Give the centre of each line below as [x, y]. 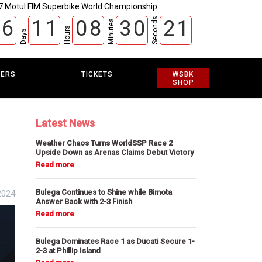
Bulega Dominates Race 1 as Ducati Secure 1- [116, 241]
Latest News [65, 123]
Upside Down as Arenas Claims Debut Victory [115, 152]
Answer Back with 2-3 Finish [84, 201]
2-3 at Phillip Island [68, 251]
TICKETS [97, 74]
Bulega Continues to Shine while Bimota [104, 192]
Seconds [155, 30]
